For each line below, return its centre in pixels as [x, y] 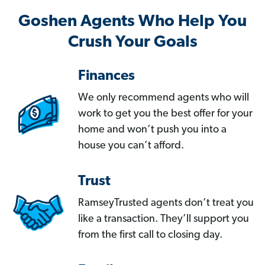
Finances [106, 77]
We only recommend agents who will [164, 98]
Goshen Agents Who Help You [132, 22]
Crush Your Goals [132, 43]
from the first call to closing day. [150, 235]
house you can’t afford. [131, 146]
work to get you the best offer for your [165, 114]
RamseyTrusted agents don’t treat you [166, 203]
